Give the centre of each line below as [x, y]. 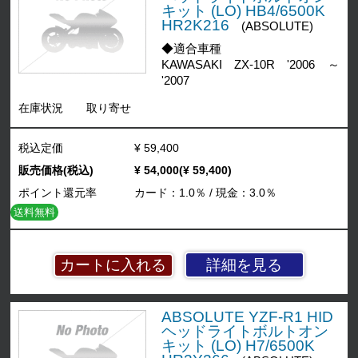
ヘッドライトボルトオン [245, 332]
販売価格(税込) [56, 171]
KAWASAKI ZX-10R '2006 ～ [250, 65]
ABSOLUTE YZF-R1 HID [247, 317]
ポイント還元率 [58, 193]
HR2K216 [195, 26]
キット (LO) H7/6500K [238, 346]
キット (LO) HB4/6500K [243, 11]
